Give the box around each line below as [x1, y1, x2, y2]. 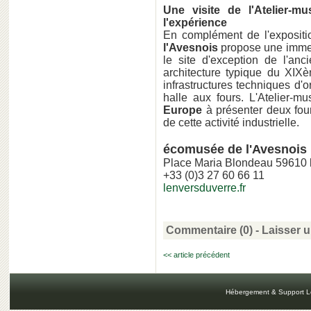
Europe [163, 104, 202, 116]
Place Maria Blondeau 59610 [163, 157, 310, 169]
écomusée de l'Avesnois [163, 142, 307, 156]
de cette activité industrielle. [163, 117, 299, 128]
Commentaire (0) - [166, 224, 262, 236]
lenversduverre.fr [163, 182, 246, 194]
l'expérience [163, 17, 227, 28]
